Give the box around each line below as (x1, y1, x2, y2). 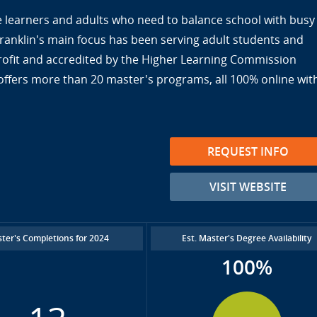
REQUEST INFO (207, 144, 289, 159)
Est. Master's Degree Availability (182, 232, 312, 244)
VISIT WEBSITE (209, 179, 287, 195)
